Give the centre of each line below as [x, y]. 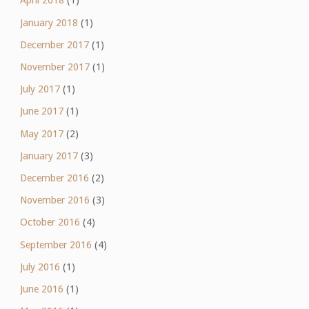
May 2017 [41, 133]
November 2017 [54, 67]
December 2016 [54, 178]
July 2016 [40, 267]
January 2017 [49, 156]
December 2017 [54, 44]
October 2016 [50, 222]
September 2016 [56, 245]
